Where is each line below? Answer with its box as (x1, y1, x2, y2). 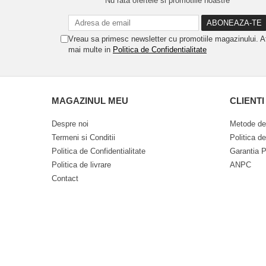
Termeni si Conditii (52, 133, 115, 142)
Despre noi (52, 119, 88, 128)
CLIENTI (230, 96, 264, 106)
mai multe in (68, 45, 113, 54)
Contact (52, 174, 78, 183)
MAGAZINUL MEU (52, 96, 128, 106)
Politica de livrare (52, 160, 111, 169)
